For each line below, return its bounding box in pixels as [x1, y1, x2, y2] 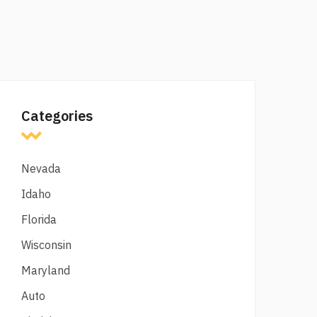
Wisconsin [21, 238, 71, 252]
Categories [21, 106, 93, 125]
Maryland [21, 263, 70, 277]
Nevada [21, 161, 61, 175]
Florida [21, 212, 57, 226]
